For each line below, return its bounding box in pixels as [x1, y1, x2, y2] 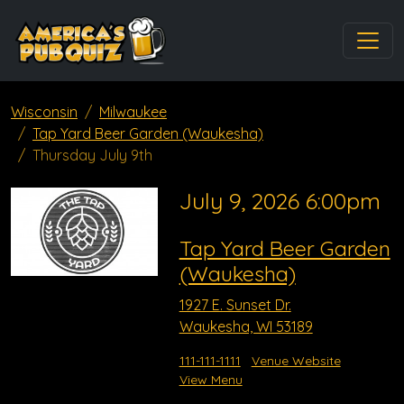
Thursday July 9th [32, 146, 152, 164]
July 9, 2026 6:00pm [179, 187, 381, 215]
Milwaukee [99, 103, 167, 121]
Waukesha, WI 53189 [179, 317, 313, 335]
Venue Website [251, 353, 341, 369]
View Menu [179, 372, 243, 388]
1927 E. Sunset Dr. [179, 296, 291, 314]
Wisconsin [11, 103, 78, 121]
